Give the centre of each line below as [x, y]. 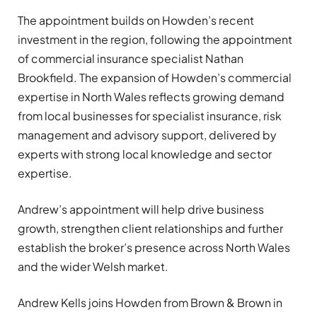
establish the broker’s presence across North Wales [154, 248]
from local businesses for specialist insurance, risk [150, 116]
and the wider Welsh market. [93, 267]
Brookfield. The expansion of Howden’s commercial [155, 78]
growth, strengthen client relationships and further [150, 229]
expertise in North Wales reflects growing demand [151, 97]
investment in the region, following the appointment [155, 40]
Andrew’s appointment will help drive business [141, 209]
